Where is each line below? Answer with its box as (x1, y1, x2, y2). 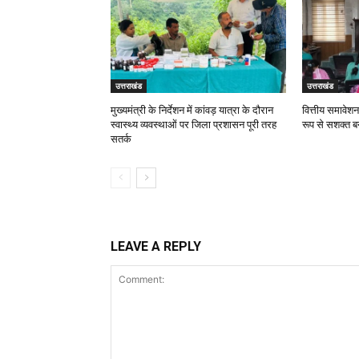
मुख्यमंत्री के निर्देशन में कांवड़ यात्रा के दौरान (111, 104, 273, 117)
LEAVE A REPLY (111, 239, 201, 255)
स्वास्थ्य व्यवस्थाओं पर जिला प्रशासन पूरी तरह (111, 119, 276, 131)
